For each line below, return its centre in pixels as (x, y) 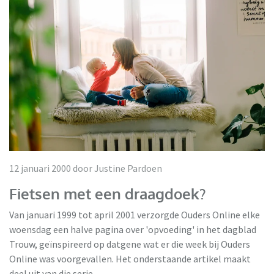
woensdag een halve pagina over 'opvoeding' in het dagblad (133, 229)
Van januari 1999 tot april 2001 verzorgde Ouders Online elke (135, 214)
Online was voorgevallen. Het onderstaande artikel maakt (130, 258)
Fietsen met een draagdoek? (107, 193)
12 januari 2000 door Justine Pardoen (86, 168)
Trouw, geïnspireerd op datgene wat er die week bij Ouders (130, 244)
